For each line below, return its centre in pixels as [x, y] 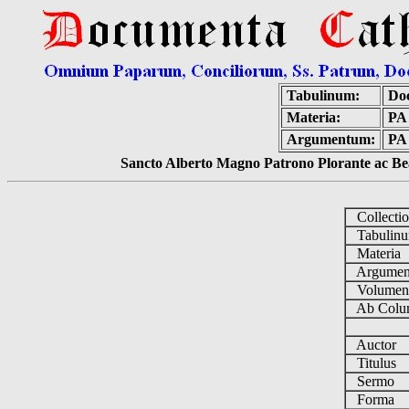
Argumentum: [331, 139]
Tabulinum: [323, 95]
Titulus [375, 363]
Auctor [375, 345]
